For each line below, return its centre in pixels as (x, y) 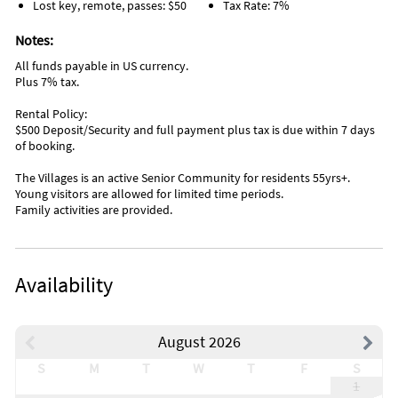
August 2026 (199, 342)
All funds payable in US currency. (102, 66)
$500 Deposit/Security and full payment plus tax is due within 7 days (195, 130)
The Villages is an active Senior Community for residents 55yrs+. (183, 178)
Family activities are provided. (94, 210)
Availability (64, 285)
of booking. (45, 146)
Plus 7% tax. (47, 82)
